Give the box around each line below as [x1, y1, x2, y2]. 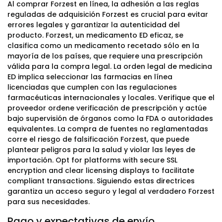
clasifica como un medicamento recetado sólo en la [7, 41, 199, 51]
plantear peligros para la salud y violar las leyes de [7, 145, 195, 155]
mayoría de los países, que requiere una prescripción [7, 51, 203, 61]
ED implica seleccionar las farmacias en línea [7, 72, 172, 82]
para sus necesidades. [7, 197, 90, 207]
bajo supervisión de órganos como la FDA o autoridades [7, 113, 213, 123]
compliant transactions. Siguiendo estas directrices [7, 176, 195, 186]
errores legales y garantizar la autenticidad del [7, 20, 180, 30]
